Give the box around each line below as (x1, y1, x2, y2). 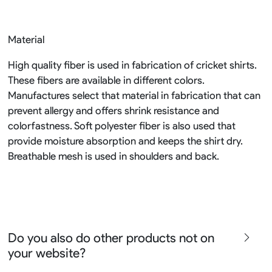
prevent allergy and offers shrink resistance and (7, 104, 219, 117)
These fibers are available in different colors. (7, 74, 205, 87)
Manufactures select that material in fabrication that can (7, 89, 260, 102)
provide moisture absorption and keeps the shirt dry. (7, 135, 243, 148)
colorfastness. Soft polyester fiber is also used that (7, 120, 236, 132)
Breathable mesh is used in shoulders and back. (7, 150, 219, 163)
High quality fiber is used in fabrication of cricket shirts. (7, 59, 257, 72)
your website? (7, 245, 86, 261)
